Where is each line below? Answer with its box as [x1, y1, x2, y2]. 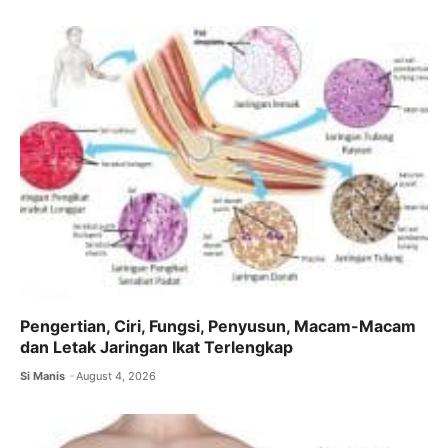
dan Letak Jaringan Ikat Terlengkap [20, 336, 293, 357]
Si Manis [20, 368, 65, 383]
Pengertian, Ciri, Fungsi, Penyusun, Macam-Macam [20, 315, 416, 336]
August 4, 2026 [76, 368, 157, 383]
